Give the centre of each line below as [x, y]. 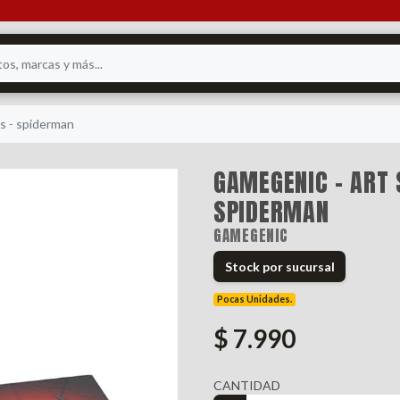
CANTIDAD [247, 386]
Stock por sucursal [279, 267]
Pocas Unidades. [255, 300]
